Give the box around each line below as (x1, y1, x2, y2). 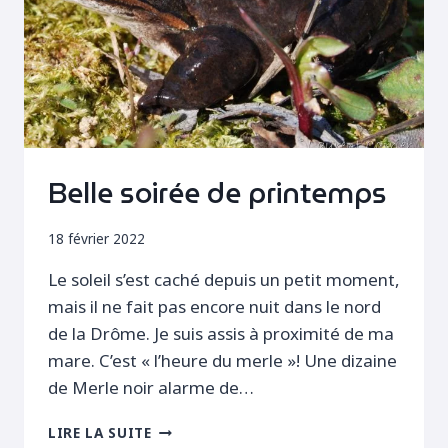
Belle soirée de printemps (48, 171, 387, 216)
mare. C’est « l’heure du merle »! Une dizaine (48, 349, 397, 373)
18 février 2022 (48, 229, 145, 249)
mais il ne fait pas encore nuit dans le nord (48, 295, 381, 319)
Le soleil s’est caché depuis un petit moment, (48, 268, 400, 292)
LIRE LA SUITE (48, 423, 152, 443)
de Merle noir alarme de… (48, 376, 254, 400)
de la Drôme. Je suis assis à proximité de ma (48, 322, 394, 346)
